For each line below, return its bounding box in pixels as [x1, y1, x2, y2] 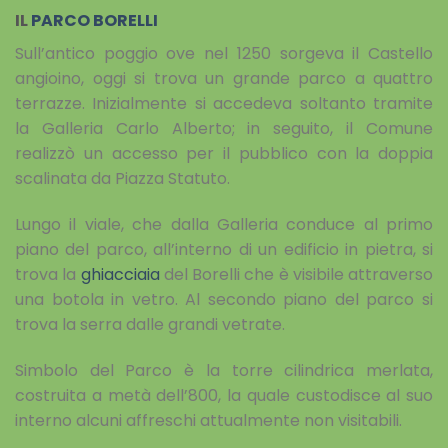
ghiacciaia [80, 262, 160, 286]
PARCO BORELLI [31, 9, 158, 33]
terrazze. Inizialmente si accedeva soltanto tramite [15, 92, 433, 116]
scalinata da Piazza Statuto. [15, 167, 230, 191]
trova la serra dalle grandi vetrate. [15, 312, 285, 336]
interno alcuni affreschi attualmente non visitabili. [15, 408, 402, 432]
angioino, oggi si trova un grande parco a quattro [15, 67, 433, 91]
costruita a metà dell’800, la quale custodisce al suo [15, 383, 433, 407]
